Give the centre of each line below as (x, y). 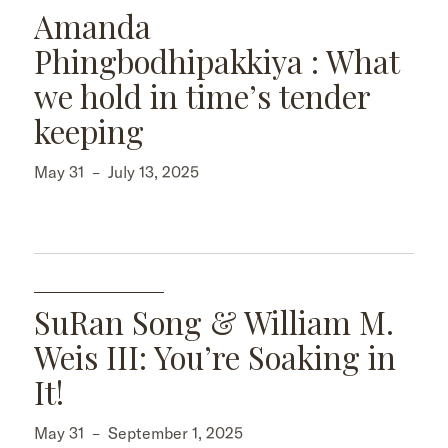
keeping (89, 130)
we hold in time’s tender (202, 95)
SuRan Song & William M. (214, 321)
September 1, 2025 (175, 432)
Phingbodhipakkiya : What (216, 60)
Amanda (92, 25)
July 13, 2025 (153, 171)
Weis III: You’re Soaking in (215, 356)
